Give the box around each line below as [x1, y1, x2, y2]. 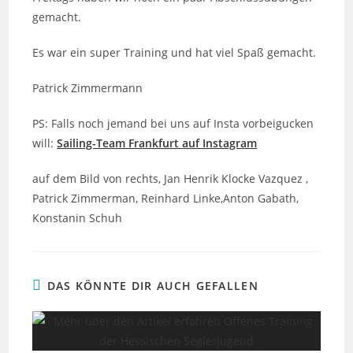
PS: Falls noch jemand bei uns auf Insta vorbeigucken [32, 116, 314, 131]
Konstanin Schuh [32, 210, 123, 225]
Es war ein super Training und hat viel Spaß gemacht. [32, 45, 317, 60]
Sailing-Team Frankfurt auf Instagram [57, 136, 258, 150]
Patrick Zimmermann [32, 80, 143, 95]
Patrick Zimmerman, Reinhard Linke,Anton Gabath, [32, 191, 299, 206]
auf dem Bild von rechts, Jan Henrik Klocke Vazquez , [32, 171, 309, 186]
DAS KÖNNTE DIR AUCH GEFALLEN [46, 278, 258, 293]
